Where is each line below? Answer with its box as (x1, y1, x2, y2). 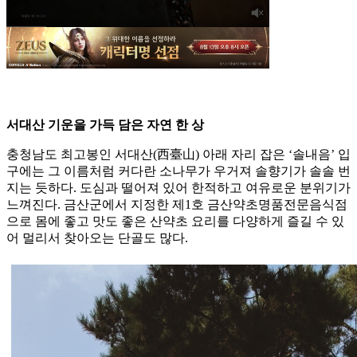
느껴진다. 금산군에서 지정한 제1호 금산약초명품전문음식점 (6, 198, 347, 212)
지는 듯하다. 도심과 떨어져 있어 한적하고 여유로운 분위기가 (6, 181, 351, 195)
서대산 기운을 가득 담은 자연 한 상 (6, 118, 204, 132)
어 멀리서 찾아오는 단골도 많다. (6, 231, 188, 245)
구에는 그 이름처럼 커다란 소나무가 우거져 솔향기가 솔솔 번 (6, 164, 351, 178)
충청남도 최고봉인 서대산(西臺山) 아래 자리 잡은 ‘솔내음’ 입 (6, 147, 351, 162)
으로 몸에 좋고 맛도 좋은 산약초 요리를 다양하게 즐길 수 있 (6, 214, 344, 229)
